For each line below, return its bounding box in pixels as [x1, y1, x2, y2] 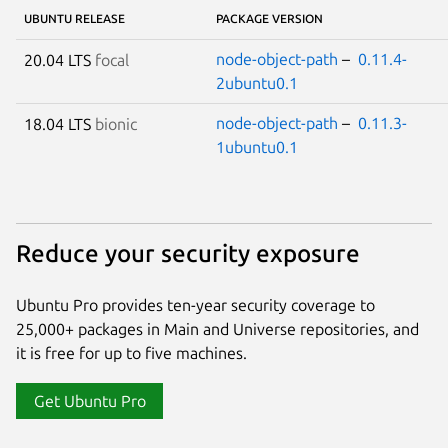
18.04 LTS [24, 114, 95, 133]
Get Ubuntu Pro [33, 391, 146, 410]
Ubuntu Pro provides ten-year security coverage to [16, 295, 375, 314]
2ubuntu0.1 [216, 73, 298, 92]
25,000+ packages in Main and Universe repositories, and [16, 319, 419, 338]
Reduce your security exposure [16, 240, 360, 268]
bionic [95, 114, 137, 133]
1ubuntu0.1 [216, 137, 298, 156]
